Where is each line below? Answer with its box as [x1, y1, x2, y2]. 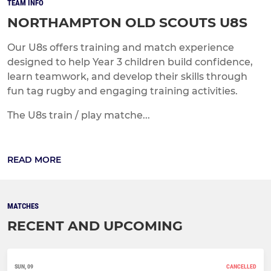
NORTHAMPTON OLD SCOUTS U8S [7, 14, 247, 31]
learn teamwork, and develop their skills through [7, 70, 247, 82]
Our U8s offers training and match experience [7, 41, 234, 53]
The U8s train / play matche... [7, 109, 150, 121]
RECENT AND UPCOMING [7, 217, 183, 234]
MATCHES [7, 201, 39, 211]
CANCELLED [226, 263, 256, 270]
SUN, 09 [15, 263, 33, 270]
